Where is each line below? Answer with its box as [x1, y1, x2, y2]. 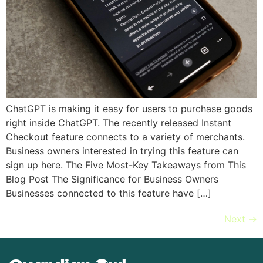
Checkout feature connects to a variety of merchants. [6, 131, 245, 143]
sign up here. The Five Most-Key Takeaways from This [6, 159, 246, 171]
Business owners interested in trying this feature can [6, 145, 238, 157]
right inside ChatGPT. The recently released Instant [6, 117, 231, 129]
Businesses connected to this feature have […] [6, 187, 211, 200]
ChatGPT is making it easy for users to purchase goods [6, 103, 252, 115]
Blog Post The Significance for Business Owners [6, 173, 218, 186]
